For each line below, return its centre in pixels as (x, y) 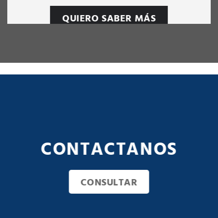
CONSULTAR (109, 182)
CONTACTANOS (109, 148)
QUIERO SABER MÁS (109, 18)
